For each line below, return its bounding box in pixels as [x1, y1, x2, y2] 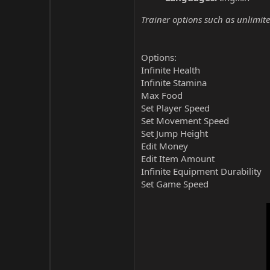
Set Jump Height [141, 127, 208, 139]
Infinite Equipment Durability [141, 165, 262, 177]
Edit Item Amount [141, 152, 215, 165]
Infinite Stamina [141, 77, 207, 89]
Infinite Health [141, 64, 200, 76]
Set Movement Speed [141, 115, 229, 127]
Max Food [141, 89, 183, 101]
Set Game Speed [141, 178, 209, 190]
